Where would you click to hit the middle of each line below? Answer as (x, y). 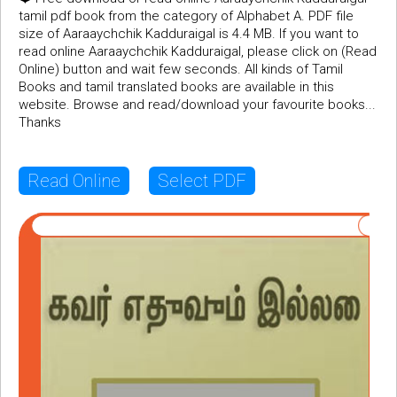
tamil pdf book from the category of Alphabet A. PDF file (186, 16)
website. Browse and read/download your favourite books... (197, 105)
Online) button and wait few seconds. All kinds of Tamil (181, 70)
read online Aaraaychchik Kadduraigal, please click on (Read (198, 52)
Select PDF (202, 181)
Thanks (40, 123)
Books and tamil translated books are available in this (176, 87)
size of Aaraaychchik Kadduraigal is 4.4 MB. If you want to (189, 34)
